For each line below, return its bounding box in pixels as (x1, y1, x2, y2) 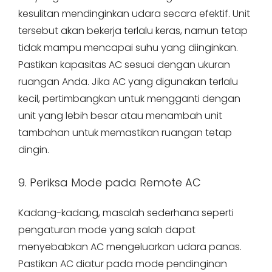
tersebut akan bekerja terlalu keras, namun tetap (18, 24, 248, 38)
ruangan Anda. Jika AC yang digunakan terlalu (18, 75, 238, 89)
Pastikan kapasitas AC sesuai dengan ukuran (18, 58, 230, 72)
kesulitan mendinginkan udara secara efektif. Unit (18, 7, 250, 21)
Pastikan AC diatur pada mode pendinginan (18, 257, 227, 271)
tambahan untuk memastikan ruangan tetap (18, 126, 232, 140)
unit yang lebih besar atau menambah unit (18, 109, 222, 123)
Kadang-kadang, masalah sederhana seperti (18, 206, 234, 220)
